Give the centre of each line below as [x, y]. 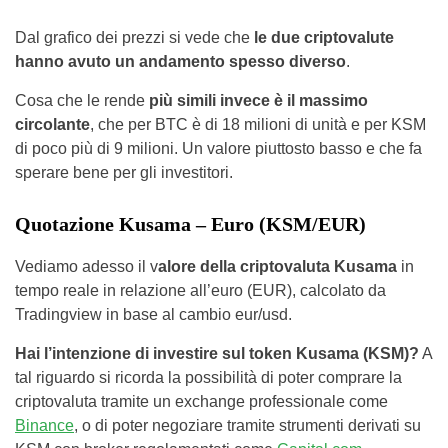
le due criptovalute [322, 37]
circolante [52, 124]
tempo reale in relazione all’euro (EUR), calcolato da [200, 290]
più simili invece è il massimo [258, 100]
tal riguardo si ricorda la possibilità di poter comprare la [208, 377]
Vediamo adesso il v [86, 266]
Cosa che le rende [82, 100]
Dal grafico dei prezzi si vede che [132, 37]
